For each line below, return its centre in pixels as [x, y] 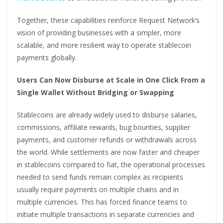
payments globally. [47, 57]
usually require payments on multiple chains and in [98, 189]
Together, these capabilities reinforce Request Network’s [109, 20]
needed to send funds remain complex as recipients [100, 177]
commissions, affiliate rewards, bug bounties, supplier [104, 127]
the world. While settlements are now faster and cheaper [109, 152]
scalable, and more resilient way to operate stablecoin [104, 45]
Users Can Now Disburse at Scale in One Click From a [111, 80]
